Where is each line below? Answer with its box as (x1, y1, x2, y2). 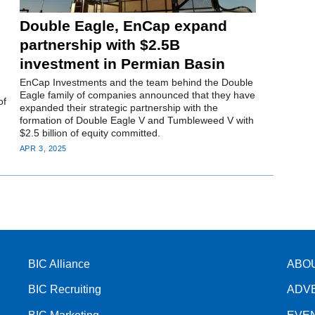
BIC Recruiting (28, 283, 102, 296)
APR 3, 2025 (19, 144, 67, 153)
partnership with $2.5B (19, 36, 180, 53)
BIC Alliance (28, 258, 91, 271)
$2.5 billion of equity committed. (19, 127, 160, 139)
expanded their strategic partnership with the (19, 102, 218, 114)
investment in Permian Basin (19, 55, 225, 72)
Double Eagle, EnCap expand (19, 17, 227, 34)
